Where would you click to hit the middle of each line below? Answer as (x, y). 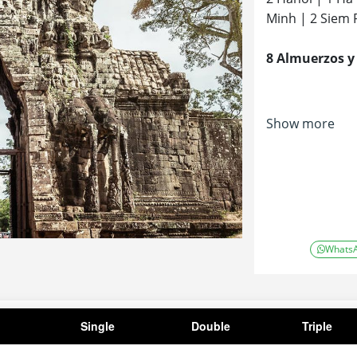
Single (98, 326)
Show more (300, 124)
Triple (317, 326)
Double (211, 326)
